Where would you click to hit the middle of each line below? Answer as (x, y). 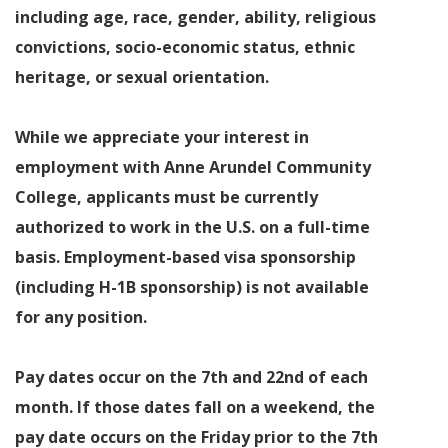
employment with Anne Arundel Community (193, 167)
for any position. (81, 317)
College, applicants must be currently (166, 197)
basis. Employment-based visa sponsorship (185, 257)
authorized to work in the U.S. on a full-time (192, 227)
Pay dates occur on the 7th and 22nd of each (191, 377)
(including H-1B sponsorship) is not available (192, 287)
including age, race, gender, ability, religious (195, 17)
